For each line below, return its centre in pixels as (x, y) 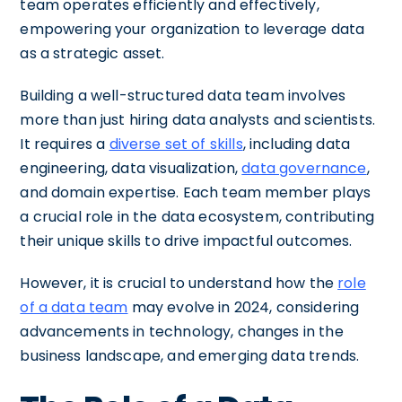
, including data (297, 144)
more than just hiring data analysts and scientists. (198, 119)
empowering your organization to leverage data (192, 29)
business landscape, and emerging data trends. (190, 355)
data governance (304, 168)
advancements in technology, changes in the (182, 331)
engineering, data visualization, (131, 168)
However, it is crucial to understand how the (179, 283)
